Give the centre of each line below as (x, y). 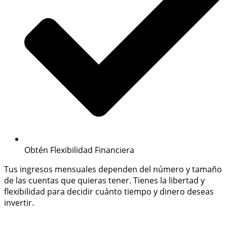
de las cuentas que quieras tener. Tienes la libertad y (104, 181)
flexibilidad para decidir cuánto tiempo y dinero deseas (109, 192)
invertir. (19, 203)
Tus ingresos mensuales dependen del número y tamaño (113, 169)
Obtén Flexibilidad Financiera (79, 150)
